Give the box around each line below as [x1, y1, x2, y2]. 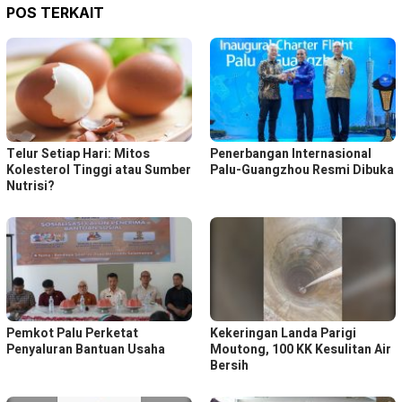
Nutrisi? [6, 177, 55, 197]
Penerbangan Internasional [210, 144, 371, 164]
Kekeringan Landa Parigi [210, 324, 356, 344]
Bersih [210, 356, 249, 376]
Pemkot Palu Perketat [6, 324, 138, 344]
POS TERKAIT [6, 4, 104, 22]
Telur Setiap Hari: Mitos [6, 144, 150, 164]
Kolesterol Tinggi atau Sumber [6, 161, 191, 180]
